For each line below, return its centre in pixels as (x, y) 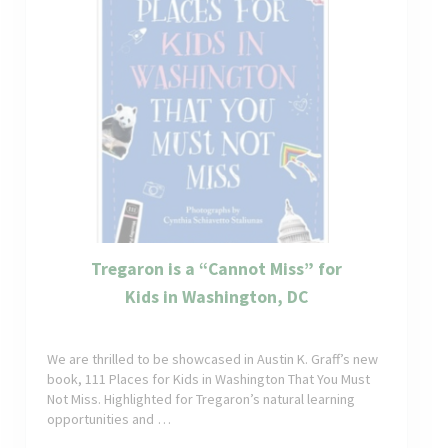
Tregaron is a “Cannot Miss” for (216, 268)
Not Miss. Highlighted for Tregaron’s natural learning (201, 399)
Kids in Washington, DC (216, 296)
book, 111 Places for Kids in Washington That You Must (209, 379)
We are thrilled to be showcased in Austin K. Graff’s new (213, 359)
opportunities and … (109, 419)
